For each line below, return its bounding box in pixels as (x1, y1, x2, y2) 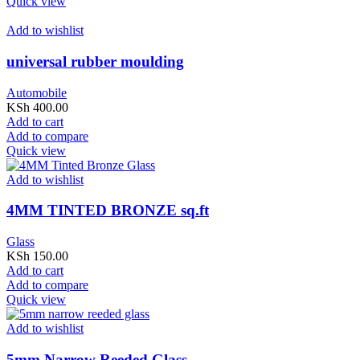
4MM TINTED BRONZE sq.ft (6, 202, 209, 219)
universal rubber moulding (6, 52, 184, 70)
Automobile (6, 85, 67, 100)
